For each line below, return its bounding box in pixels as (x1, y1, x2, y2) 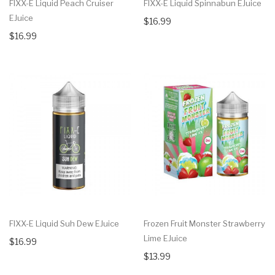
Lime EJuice (144, 233, 187, 243)
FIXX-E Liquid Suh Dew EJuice (9, 218, 119, 228)
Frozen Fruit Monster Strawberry (144, 218, 265, 228)
